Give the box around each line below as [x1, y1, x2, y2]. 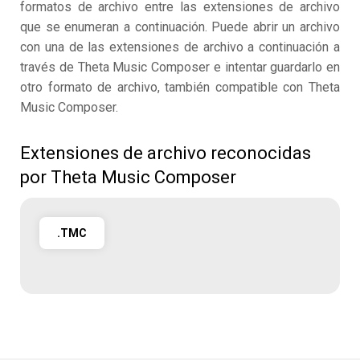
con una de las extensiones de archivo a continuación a [20, 39, 340, 55]
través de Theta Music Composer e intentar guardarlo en [20, 59, 340, 75]
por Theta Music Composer [20, 167, 236, 187]
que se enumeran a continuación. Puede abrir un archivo [20, 19, 340, 35]
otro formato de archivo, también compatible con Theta [20, 80, 340, 95]
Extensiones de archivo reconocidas [20, 143, 311, 163]
